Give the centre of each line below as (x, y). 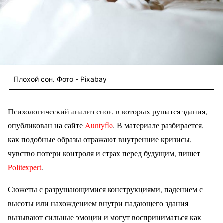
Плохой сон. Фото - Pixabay (60, 79)
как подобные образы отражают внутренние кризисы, (100, 139)
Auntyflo (99, 125)
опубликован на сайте (46, 125)
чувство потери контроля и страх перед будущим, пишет (104, 153)
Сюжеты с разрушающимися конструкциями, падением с (105, 189)
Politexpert (25, 167)
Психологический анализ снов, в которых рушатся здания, (108, 111)
